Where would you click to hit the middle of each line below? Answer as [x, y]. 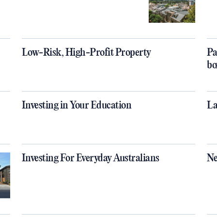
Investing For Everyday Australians [90, 158]
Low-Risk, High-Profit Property [86, 53]
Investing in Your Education [77, 106]
